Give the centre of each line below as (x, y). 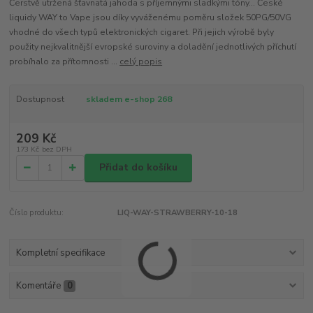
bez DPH (57, 150)
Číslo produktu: (37, 212)
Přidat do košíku (138, 168)
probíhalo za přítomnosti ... (65, 61)
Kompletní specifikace (60, 253)
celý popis (141, 61)
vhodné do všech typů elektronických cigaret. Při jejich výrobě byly (142, 32)
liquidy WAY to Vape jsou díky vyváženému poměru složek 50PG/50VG (151, 17)
